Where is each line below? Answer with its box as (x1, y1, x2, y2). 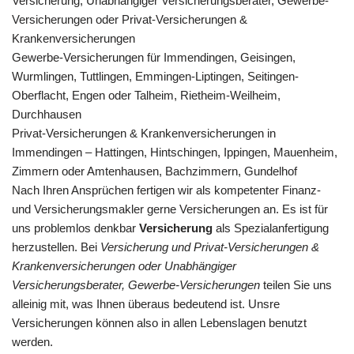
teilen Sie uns (260, 277, 332, 292)
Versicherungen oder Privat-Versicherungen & (12, 12, 247, 26)
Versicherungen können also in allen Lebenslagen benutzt (12, 315, 307, 330)
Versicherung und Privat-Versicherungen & (100, 239, 319, 254)
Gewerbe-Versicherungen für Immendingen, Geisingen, (12, 50, 296, 64)
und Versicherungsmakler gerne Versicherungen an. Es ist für (12, 201, 328, 216)
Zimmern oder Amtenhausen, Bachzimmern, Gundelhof (12, 164, 297, 178)
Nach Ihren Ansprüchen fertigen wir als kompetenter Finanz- (12, 183, 321, 197)
